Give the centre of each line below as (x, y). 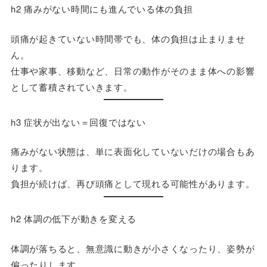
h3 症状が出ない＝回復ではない (78, 122)
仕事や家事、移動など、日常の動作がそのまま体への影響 (133, 70)
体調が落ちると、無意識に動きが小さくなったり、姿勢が (133, 248)
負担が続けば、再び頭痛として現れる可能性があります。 (133, 184)
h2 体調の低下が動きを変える (74, 219)
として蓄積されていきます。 (72, 86)
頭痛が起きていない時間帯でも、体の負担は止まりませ (128, 38)
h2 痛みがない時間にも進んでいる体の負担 (102, 9)
